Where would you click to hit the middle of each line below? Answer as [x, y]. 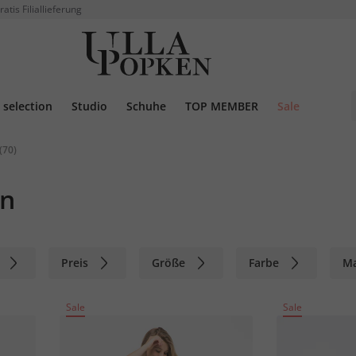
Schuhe [146, 106]
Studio [89, 106]
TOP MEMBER [222, 106]
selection [28, 106]
